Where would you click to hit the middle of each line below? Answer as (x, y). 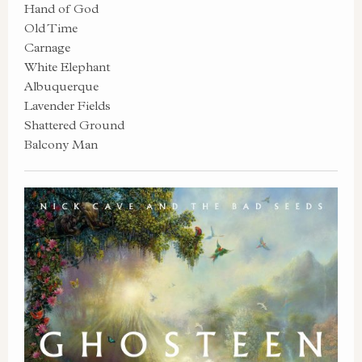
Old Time (51, 28)
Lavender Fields (67, 105)
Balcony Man (61, 144)
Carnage (47, 47)
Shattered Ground (74, 125)
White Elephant (67, 67)
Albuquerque (61, 86)
